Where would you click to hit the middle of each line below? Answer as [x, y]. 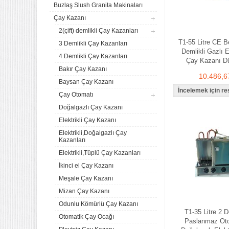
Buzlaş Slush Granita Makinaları [98, 5]
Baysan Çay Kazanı [86, 82]
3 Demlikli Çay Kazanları [93, 43]
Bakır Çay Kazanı [83, 69]
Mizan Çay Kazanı [84, 191]
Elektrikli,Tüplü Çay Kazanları [100, 153]
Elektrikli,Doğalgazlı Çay [93, 133]
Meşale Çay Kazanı [86, 178]
